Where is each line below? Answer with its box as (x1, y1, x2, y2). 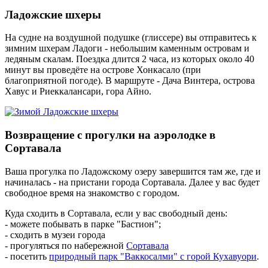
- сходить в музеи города (5, 229, 105, 240)
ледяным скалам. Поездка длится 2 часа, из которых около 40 (5, 54, 254, 65)
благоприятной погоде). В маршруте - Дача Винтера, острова (5, 75, 255, 86)
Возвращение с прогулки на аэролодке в (5, 129, 215, 142)
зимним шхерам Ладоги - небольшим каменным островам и (5, 43, 249, 54)
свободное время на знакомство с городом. (5, 187, 179, 198)
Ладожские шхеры (5, 8, 101, 21)
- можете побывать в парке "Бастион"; (5, 218, 161, 229)
